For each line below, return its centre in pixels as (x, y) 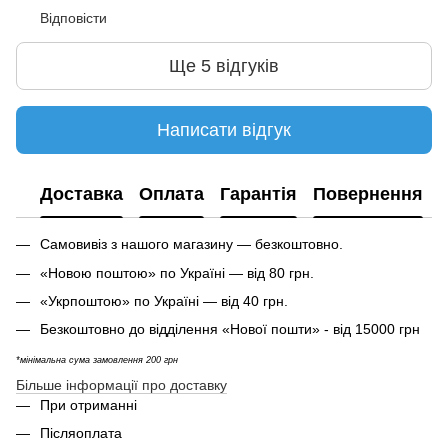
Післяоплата (81, 433)
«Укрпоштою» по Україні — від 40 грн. (164, 300)
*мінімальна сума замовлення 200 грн (97, 359)
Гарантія (258, 193)
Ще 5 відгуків (224, 65)
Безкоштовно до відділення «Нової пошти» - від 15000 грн (230, 329)
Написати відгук (224, 129)
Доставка (81, 193)
